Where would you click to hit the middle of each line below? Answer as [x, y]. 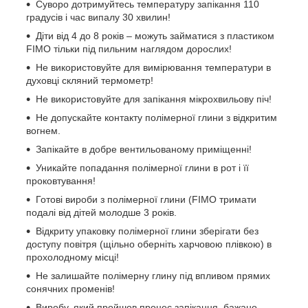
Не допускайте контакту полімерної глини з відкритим [156, 117]
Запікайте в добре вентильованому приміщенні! [144, 149]
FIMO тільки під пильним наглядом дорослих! [129, 48]
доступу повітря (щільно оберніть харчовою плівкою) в [149, 244]
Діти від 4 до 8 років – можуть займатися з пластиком [155, 35]
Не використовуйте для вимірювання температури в [153, 67]
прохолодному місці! [73, 257]
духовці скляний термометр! [90, 80]
